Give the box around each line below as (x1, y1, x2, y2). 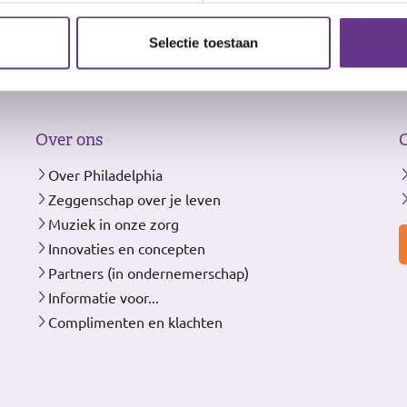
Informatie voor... (48, 288, 159, 307)
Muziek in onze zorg (48, 214, 179, 233)
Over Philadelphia (48, 165, 163, 184)
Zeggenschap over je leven (48, 190, 221, 209)
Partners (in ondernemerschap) (48, 263, 249, 283)
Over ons (35, 130, 103, 151)
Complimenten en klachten (48, 313, 223, 332)
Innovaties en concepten (48, 239, 205, 258)
